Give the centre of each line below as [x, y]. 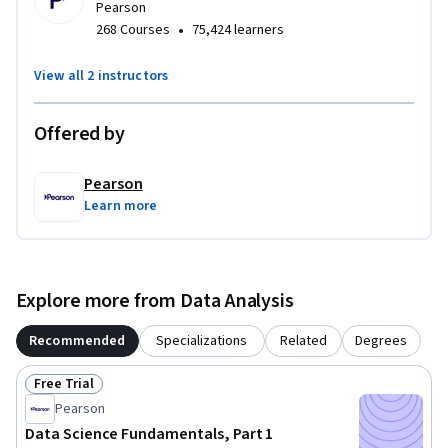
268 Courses [133, 30]
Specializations [202, 341]
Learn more [121, 206]
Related [303, 341]
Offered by [79, 134]
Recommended [77, 341]
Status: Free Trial [91, 394]
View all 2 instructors [101, 76]
